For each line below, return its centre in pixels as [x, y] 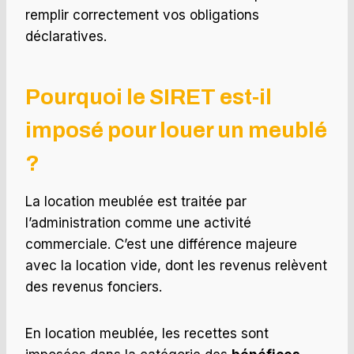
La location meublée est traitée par [136, 202]
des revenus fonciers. [94, 287]
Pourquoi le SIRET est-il [149, 97]
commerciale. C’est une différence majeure [161, 245]
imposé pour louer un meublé [176, 130]
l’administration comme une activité [138, 223]
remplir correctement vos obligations [142, 15]
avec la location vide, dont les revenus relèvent [176, 266]
